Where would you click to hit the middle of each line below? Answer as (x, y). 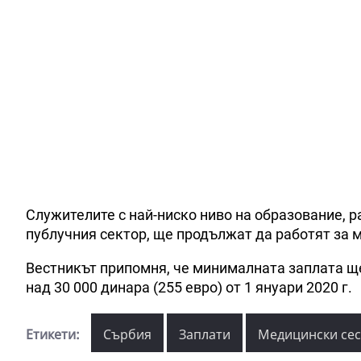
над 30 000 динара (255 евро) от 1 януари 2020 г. (189, 287)
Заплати (205, 334)
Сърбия (127, 334)
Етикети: (53, 334)
